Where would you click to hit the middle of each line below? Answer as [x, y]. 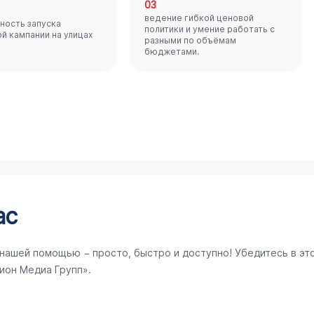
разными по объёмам [191, 40]
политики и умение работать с [210, 29]
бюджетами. [172, 52]
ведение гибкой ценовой [199, 18]
